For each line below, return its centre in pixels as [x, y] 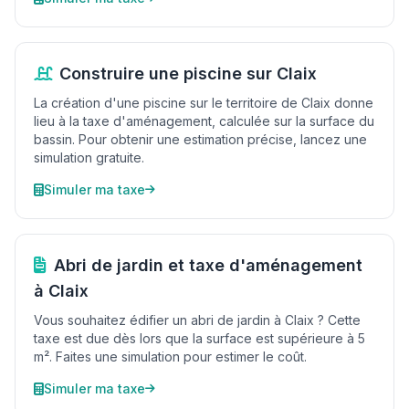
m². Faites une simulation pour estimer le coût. [170, 357]
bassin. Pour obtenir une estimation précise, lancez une [200, 139]
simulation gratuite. [89, 157]
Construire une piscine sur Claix [188, 73]
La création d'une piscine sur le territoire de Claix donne [204, 103]
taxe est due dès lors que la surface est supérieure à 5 [199, 338]
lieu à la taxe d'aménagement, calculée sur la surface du [204, 121]
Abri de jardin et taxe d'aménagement [208, 265]
